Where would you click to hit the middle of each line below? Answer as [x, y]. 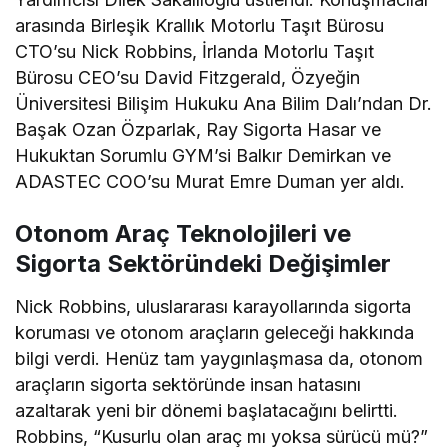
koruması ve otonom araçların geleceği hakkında [215, 333]
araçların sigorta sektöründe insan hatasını [188, 385]
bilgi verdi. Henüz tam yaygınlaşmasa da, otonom [219, 359]
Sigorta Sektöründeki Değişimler [203, 264]
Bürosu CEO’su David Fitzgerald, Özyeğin [188, 78]
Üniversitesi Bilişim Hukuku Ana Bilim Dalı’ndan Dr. [224, 104]
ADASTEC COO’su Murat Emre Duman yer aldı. [210, 182]
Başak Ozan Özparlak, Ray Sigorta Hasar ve [198, 130]
